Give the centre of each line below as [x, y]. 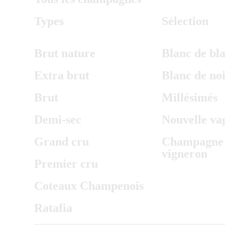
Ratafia [53, 208]
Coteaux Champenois [89, 186]
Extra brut [62, 75]
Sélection [185, 21]
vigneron [184, 154]
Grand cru [62, 142]
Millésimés [189, 97]
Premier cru [66, 164]
